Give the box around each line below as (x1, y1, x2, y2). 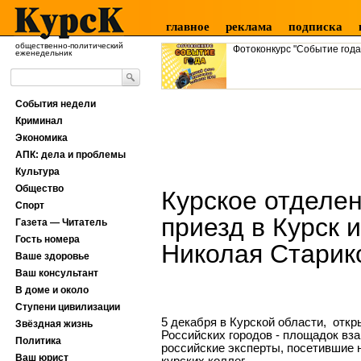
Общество (15, 183, 64, 194)
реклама (226, 20, 272, 33)
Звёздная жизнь (15, 318, 93, 330)
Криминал (15, 115, 63, 127)
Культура (15, 166, 60, 177)
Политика (15, 335, 61, 346)
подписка (288, 20, 342, 33)
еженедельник (15, 48, 72, 57)
